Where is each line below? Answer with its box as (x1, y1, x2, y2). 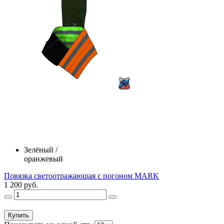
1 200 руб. (4, 180, 38, 189)
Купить (8, 211, 29, 219)
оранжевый (24, 154, 63, 163)
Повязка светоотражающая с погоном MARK (4, 171, 159, 180)
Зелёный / (24, 145, 57, 154)
